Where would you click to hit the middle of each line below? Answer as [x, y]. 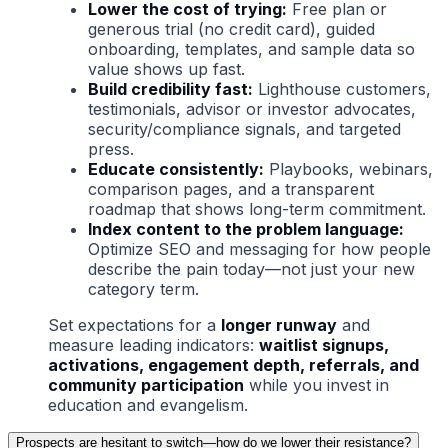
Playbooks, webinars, [348, 169]
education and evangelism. [148, 405]
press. [111, 149]
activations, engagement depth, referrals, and [233, 365]
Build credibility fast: [170, 89]
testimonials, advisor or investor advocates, [252, 109]
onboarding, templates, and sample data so [251, 49]
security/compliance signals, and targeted [244, 129]
